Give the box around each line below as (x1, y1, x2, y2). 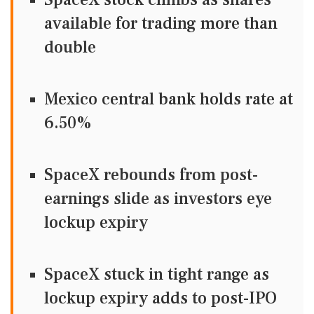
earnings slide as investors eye (44, 188, 272, 210)
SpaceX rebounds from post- (44, 164, 258, 186)
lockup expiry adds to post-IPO (44, 287, 277, 309)
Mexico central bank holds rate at (44, 88, 293, 110)
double (44, 36, 96, 58)
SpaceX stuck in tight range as (44, 264, 269, 285)
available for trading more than (44, 13, 278, 34)
